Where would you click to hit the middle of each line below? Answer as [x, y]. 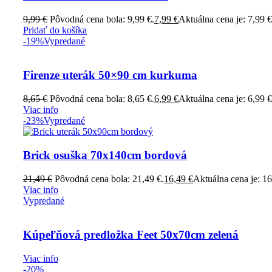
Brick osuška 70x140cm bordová [105, 155]
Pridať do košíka [55, 30]
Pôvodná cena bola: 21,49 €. [109, 178]
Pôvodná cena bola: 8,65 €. [102, 99]
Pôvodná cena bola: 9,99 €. [102, 19]
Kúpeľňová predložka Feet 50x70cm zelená [131, 235]
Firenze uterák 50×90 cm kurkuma [110, 75]
